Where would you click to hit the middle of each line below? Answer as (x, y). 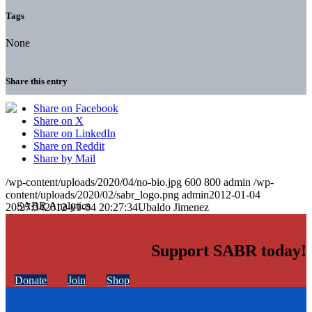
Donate (31, 281)
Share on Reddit (69, 146)
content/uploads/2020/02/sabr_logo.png (92, 195)
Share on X (58, 121)
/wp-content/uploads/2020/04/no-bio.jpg (94, 182)
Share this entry (37, 81)
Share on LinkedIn (75, 134)
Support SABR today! (229, 251)
